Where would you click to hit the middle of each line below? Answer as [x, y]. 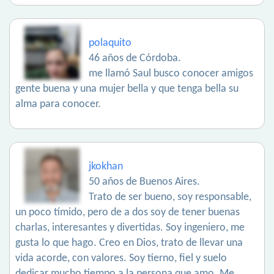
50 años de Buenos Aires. [144, 182]
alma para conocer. [58, 105]
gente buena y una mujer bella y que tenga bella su [127, 89]
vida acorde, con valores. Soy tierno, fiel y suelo [121, 259]
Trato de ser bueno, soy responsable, [170, 198]
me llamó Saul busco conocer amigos [171, 74]
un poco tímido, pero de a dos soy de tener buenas [128, 213]
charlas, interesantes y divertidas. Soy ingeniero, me [130, 228]
